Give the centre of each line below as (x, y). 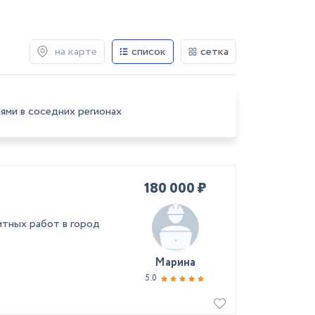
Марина (175, 263)
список (149, 51)
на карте (76, 51)
